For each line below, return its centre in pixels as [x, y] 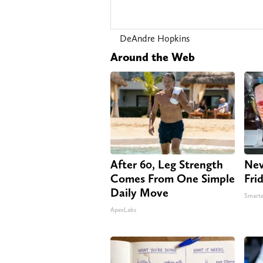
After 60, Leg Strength [167, 164]
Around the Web [153, 57]
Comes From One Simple [173, 178]
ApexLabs [123, 210]
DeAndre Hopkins [155, 38]
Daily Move [139, 192]
